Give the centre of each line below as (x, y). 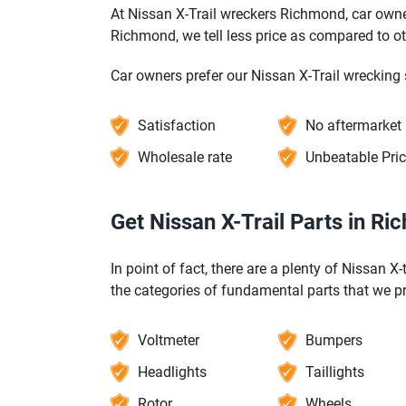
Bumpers (333, 340)
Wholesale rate (185, 157)
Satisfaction (177, 125)
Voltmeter (169, 340)
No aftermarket (353, 125)
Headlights (172, 372)
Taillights (334, 372)
